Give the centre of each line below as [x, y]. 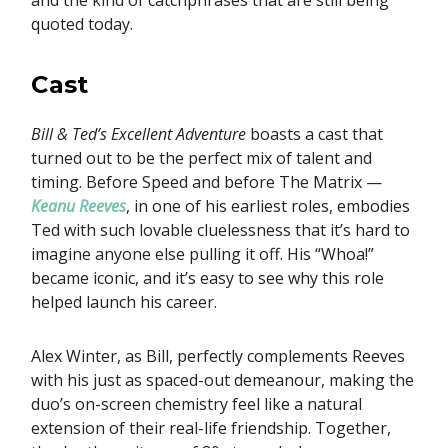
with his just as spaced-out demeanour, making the [222, 380]
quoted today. [82, 24]
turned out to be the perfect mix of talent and [201, 158]
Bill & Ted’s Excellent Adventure [138, 134]
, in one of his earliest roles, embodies [268, 206]
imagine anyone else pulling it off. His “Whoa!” [202, 254]
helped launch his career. [124, 302]
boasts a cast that [314, 134]
